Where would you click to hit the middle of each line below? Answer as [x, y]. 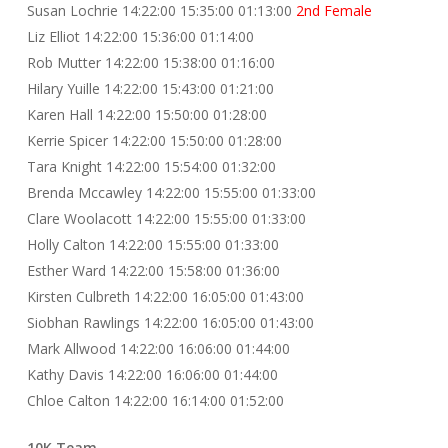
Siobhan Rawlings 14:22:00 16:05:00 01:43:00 [170, 322]
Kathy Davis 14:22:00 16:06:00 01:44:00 [152, 374]
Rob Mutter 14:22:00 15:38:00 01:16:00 [150, 62]
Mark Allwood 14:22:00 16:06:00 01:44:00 [158, 348]
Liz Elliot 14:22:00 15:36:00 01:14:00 [140, 36]
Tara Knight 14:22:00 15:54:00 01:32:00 [151, 166]
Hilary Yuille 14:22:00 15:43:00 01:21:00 [150, 88]
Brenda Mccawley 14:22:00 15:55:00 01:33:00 [171, 192]
